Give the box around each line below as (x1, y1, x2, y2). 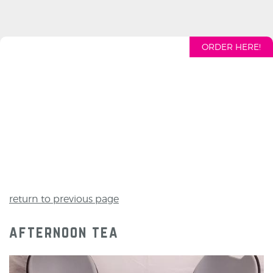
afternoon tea (9, 223, 119, 241)
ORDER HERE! (202, 41, 261, 52)
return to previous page (9, 193, 119, 205)
